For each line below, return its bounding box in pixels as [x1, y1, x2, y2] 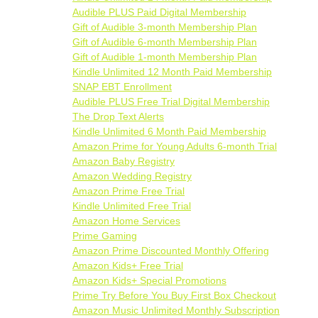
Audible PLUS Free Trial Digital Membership [72, 96, 270, 107]
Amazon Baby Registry [72, 155, 175, 167]
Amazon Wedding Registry [72, 170, 192, 182]
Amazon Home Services [72, 215, 180, 226]
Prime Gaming [72, 230, 137, 241]
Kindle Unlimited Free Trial [72, 200, 191, 212]
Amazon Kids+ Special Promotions [72, 275, 226, 286]
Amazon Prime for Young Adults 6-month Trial [72, 141, 277, 152]
